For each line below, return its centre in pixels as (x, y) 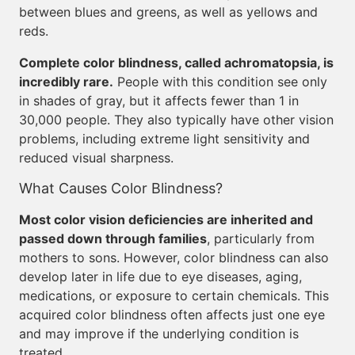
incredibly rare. (66, 82)
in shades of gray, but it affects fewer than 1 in (159, 101)
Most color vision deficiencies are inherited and (166, 219)
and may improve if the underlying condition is (159, 334)
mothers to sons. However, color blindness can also (174, 258)
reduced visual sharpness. (96, 158)
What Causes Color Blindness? (121, 188)
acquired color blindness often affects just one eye (172, 315)
